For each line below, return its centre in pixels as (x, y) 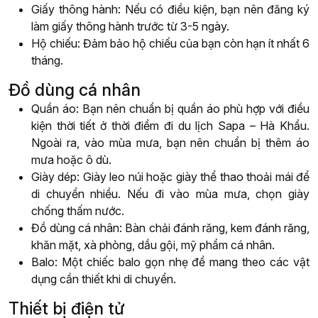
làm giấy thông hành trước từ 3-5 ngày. (130, 27)
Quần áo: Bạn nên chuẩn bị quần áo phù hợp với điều (170, 109)
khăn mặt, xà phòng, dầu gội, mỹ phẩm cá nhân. (153, 245)
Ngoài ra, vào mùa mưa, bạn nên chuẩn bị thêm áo (170, 143)
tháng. (47, 61)
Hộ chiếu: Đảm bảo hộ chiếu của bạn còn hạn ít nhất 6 (170, 44)
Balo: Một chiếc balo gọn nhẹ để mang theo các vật (170, 262)
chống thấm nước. (78, 211)
